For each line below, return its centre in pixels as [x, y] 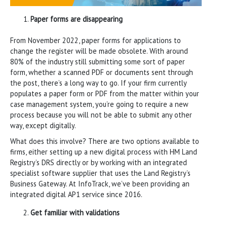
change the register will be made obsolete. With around [99, 51]
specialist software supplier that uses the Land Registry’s [100, 173]
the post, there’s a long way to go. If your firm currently [98, 83]
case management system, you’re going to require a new [99, 104]
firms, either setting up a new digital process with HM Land [104, 152]
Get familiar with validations [75, 212]
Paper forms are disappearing [77, 19]
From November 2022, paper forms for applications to [96, 40]
